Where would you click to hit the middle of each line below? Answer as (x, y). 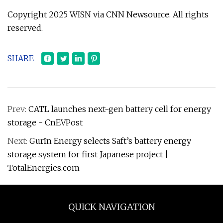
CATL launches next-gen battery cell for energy (120, 109)
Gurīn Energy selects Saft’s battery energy (110, 141)
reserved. (25, 28)
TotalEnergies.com (44, 168)
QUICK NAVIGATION (111, 207)
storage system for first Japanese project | (88, 154)
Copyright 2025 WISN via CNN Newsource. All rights (108, 14)
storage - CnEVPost (45, 122)
